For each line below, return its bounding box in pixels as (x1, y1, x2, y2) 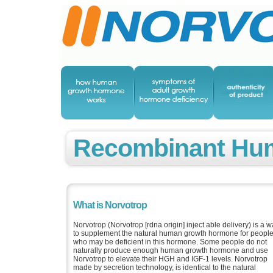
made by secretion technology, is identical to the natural (73, 263, 256, 272)
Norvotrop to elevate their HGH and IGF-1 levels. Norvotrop (73, 254, 268, 263)
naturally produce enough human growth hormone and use (73, 246, 268, 255)
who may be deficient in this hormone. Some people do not (73, 237, 267, 246)
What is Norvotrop (73, 199, 147, 210)
